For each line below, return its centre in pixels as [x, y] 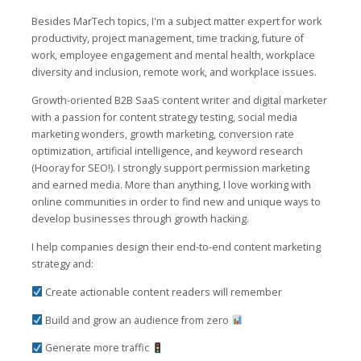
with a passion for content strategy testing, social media [164, 117]
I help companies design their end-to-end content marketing [176, 247]
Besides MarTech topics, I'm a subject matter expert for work [176, 22]
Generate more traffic [98, 348]
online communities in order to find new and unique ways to [176, 201]
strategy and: [62, 263]
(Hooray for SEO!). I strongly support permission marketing [170, 168]
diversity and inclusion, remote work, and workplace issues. [174, 73]
